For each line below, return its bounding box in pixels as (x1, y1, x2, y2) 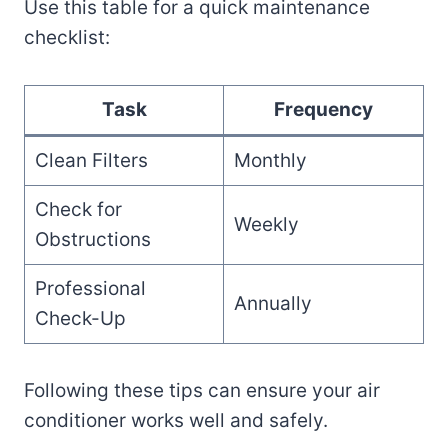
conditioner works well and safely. (24, 408, 328, 432)
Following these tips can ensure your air (24, 378, 380, 402)
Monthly (233, 148, 307, 172)
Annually (233, 291, 312, 315)
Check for (34, 197, 122, 221)
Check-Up (34, 306, 126, 330)
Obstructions (34, 227, 151, 251)
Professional (34, 276, 146, 300)
